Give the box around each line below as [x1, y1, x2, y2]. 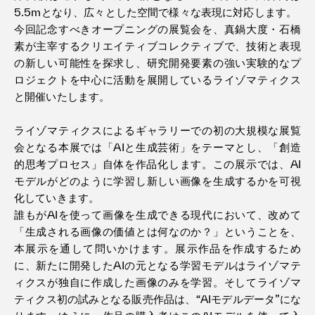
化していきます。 [14, 191, 100, 205]
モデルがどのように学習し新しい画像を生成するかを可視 [14, 174, 301, 188]
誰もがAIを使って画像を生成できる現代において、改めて [14, 208, 301, 221]
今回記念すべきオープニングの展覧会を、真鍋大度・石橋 [14, 22, 301, 36]
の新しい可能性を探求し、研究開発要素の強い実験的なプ [14, 56, 301, 70]
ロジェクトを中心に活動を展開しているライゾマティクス [14, 73, 301, 86]
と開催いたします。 [14, 90, 110, 103]
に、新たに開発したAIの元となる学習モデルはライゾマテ [14, 259, 301, 272]
